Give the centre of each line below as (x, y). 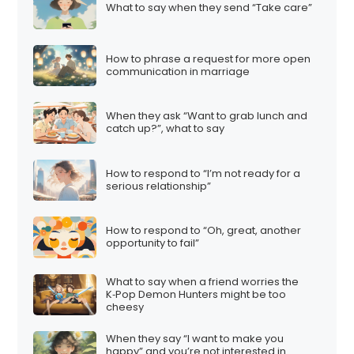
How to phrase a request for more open (209, 58)
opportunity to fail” (153, 243)
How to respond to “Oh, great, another (204, 231)
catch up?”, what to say (166, 129)
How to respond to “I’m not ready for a (203, 173)
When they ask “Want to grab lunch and (207, 116)
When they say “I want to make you (195, 339)
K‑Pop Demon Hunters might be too (196, 294)
